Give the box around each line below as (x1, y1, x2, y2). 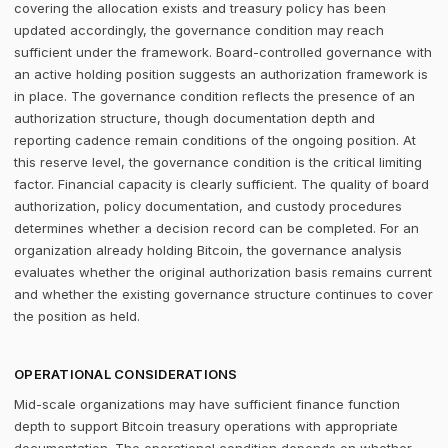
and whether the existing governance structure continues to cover (14, 286, 433, 302)
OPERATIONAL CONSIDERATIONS (14, 366, 238, 382)
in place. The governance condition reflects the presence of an (14, 88, 415, 104)
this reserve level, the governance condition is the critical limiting (14, 154, 422, 170)
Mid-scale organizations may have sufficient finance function (14, 396, 400, 412)
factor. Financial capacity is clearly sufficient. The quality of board (14, 176, 429, 192)
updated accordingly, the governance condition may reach (14, 22, 384, 38)
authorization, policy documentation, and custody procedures (14, 198, 402, 214)
